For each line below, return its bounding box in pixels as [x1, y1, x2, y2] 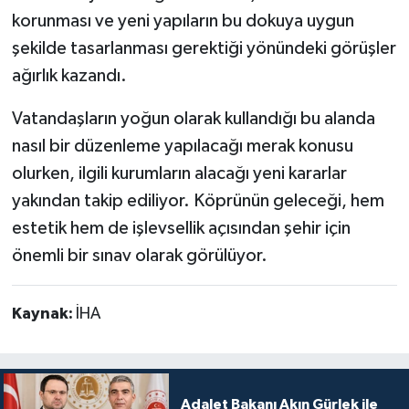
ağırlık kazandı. [11, 66, 127, 85]
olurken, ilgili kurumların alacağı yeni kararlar [11, 163, 347, 183]
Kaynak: [11, 305, 76, 322]
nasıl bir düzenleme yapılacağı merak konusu [11, 136, 353, 155]
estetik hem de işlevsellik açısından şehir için [11, 218, 351, 237]
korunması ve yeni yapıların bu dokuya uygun [11, 11, 354, 30]
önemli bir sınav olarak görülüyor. [11, 246, 267, 265]
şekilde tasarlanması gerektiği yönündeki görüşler [11, 38, 396, 58]
